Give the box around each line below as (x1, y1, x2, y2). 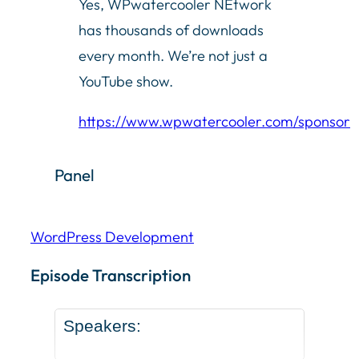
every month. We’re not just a (79, 46, 268, 66)
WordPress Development (30, 227, 194, 246)
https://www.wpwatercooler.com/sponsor (79, 112, 350, 131)
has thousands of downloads (79, 21, 264, 40)
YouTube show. (79, 72, 173, 91)
